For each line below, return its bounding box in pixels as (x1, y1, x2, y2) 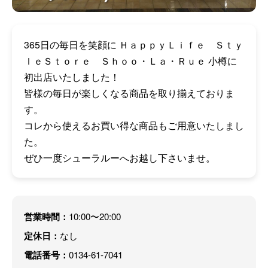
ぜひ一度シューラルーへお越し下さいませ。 (24, 151, 215, 165)
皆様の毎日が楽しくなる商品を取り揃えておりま (24, 86, 234, 100)
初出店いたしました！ (24, 70, 120, 84)
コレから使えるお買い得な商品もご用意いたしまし (24, 118, 244, 132)
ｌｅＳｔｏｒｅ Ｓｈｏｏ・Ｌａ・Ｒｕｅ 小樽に (24, 54, 237, 68)
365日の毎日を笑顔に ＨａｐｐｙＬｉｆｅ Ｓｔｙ (24, 38, 243, 51)
